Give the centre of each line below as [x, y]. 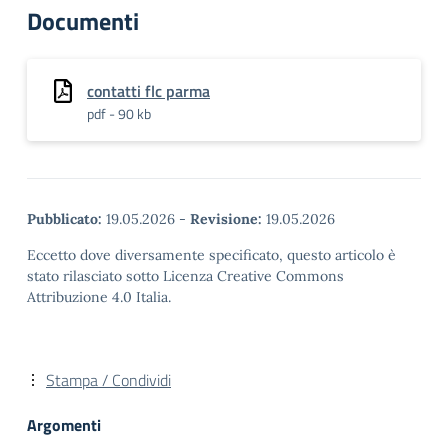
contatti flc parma [148, 91]
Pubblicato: [64, 219]
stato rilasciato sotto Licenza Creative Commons [185, 276]
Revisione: [226, 219]
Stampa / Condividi [108, 380]
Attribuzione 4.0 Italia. [99, 297]
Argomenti [64, 425]
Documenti [83, 21]
